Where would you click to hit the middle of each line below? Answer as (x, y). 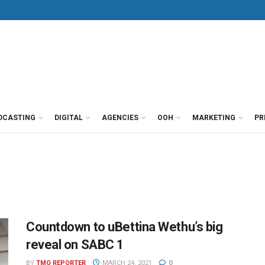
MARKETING (214, 118)
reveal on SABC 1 (75, 245)
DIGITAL (69, 118)
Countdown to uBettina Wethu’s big (125, 227)
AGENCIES (120, 118)
